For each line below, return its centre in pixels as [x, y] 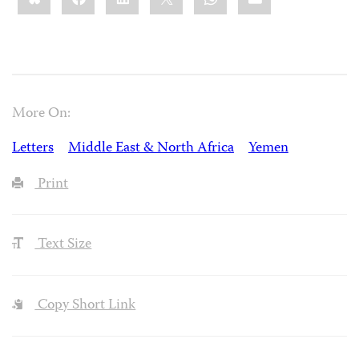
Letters [33, 148]
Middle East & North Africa [151, 148]
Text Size [63, 245]
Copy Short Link [85, 306]
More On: [41, 114]
